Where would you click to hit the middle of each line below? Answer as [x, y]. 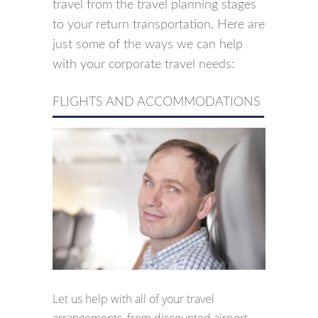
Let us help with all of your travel [133, 299]
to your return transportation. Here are [159, 24]
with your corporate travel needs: [143, 64]
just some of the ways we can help [148, 44]
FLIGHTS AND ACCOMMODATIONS [157, 102]
